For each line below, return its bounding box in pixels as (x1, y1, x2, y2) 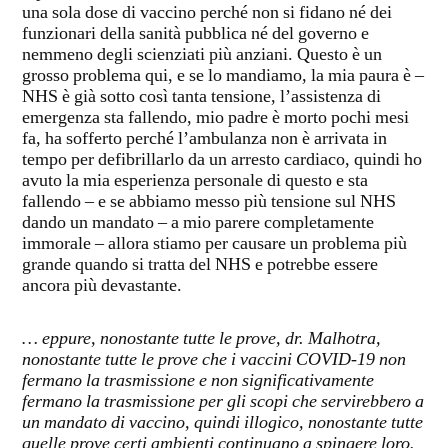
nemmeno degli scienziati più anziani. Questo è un (22, 44, 382, 67)
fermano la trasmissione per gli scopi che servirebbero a (22, 391, 424, 414)
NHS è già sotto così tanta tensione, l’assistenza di (22, 86, 381, 109)
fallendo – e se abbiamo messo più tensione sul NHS (22, 191, 396, 214)
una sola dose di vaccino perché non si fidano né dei (22, 2, 392, 25)
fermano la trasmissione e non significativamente (22, 370, 374, 393)
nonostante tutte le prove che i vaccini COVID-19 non (22, 349, 406, 372)
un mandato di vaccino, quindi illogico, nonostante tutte (22, 412, 423, 435)
